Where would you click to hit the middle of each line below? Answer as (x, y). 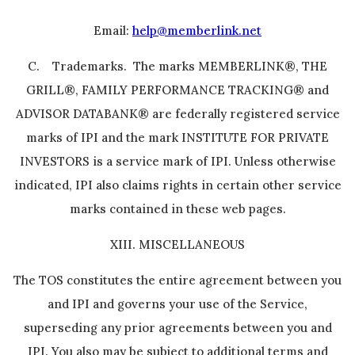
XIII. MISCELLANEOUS (177, 244)
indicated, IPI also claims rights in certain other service (177, 185)
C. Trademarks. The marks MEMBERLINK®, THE (177, 66)
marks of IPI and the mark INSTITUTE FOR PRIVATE (177, 137)
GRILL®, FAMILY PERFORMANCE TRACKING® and (177, 90)
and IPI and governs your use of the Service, (177, 304)
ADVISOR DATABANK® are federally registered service (177, 114)
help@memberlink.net (197, 31)
